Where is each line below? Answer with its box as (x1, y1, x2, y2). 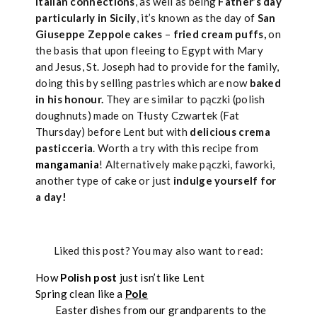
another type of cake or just (35, 174, 173, 187)
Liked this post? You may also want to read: (54, 244, 263, 257)
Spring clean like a (35, 287, 125, 300)
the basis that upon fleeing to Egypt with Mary (35, 44, 263, 57)
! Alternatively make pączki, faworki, (99, 158, 275, 171)
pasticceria (35, 142, 93, 154)
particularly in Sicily (35, 11, 137, 24)
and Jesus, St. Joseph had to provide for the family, (35, 60, 279, 73)
